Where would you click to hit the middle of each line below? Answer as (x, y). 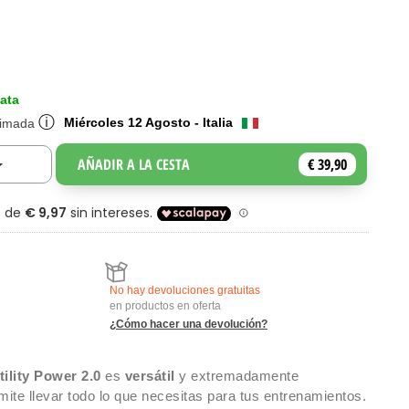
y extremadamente (236, 376)
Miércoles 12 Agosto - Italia (148, 122)
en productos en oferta (165, 306)
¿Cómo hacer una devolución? (189, 324)
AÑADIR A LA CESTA (134, 164)
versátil (148, 376)
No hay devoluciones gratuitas (185, 290)
